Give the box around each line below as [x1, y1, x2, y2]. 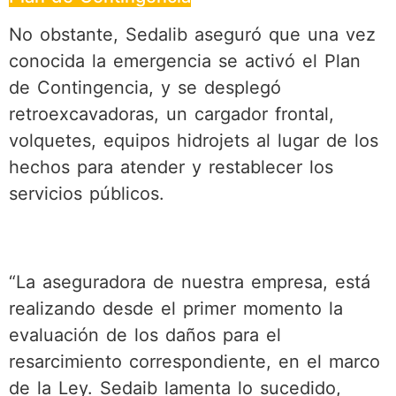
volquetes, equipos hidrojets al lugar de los [9, 130, 378, 152]
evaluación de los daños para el [9, 324, 281, 346]
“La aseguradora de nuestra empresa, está [9, 271, 370, 293]
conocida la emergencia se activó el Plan [9, 50, 361, 72]
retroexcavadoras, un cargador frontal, [9, 103, 334, 126]
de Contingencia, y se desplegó [9, 77, 281, 99]
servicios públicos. [9, 183, 164, 205]
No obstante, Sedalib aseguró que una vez [9, 24, 376, 46]
